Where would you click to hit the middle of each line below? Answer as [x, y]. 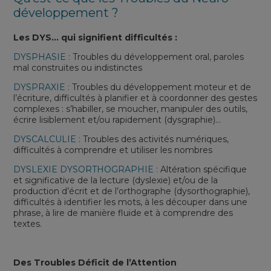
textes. [28, 224]
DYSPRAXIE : [43, 87]
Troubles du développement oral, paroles [158, 57]
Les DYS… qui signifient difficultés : [96, 37]
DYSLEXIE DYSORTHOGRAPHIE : [87, 169]
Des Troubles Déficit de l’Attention [95, 262]
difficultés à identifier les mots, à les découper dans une [131, 202]
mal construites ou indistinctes [78, 67]
